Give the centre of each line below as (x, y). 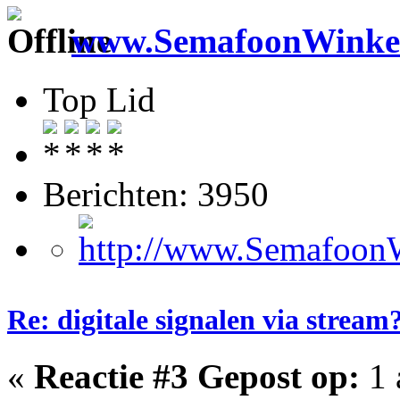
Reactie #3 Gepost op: (197, 376)
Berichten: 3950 (156, 195)
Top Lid (99, 100)
